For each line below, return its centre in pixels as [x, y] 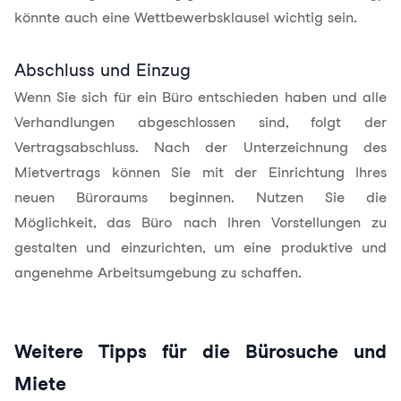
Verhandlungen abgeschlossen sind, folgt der [200, 122]
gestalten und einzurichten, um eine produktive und [200, 247]
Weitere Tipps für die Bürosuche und [200, 351]
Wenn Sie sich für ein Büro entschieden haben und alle [200, 97]
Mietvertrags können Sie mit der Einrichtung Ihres [200, 172]
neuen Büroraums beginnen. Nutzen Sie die [200, 197]
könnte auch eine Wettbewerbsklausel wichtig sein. [186, 17]
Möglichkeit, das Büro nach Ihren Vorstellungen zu [200, 222]
